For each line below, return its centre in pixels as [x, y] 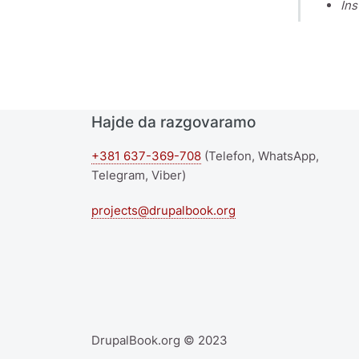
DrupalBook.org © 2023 [159, 340]
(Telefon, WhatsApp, [260, 155]
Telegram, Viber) [140, 175]
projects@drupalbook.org [163, 210]
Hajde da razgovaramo [175, 122]
